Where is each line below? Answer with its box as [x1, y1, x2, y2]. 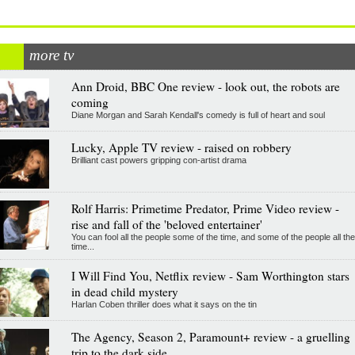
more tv [29, 47, 74, 63]
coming [71, 94, 109, 110]
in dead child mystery [71, 284, 178, 300]
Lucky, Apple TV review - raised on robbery [71, 139, 292, 155]
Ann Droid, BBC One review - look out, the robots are [71, 78, 340, 94]
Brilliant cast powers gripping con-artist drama [71, 155, 246, 165]
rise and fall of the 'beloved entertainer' [71, 216, 262, 232]
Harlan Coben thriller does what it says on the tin [71, 300, 257, 309]
